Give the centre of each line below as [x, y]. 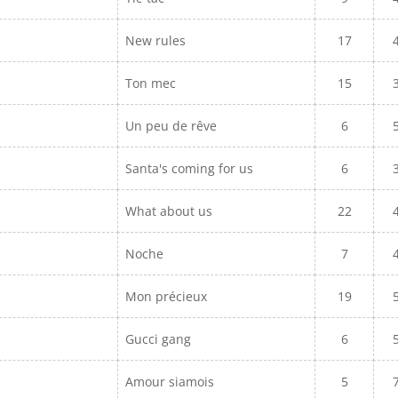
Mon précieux [168, 296]
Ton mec [153, 83]
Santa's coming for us [191, 168]
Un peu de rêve [171, 126]
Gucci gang [160, 339]
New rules [158, 40]
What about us [171, 211]
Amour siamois [170, 382]
